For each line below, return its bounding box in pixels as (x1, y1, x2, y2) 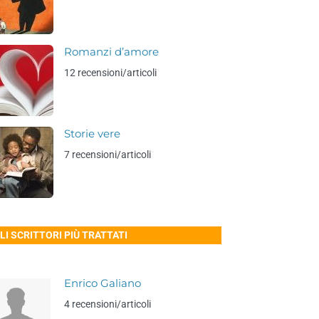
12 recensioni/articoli (64, 67, 157, 78)
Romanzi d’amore (64, 46, 159, 58)
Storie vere (64, 127, 121, 140)
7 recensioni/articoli (64, 149, 152, 160)
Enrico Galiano (64, 277, 142, 290)
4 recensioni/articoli (64, 298, 152, 310)
